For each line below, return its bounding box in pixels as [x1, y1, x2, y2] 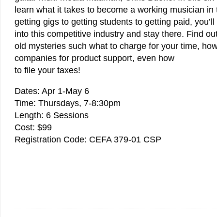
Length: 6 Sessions [15, 110, 89, 120]
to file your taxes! [15, 65, 80, 75]
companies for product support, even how [15, 53, 174, 63]
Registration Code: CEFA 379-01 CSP [15, 135, 161, 144]
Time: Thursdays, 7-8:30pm [15, 98, 121, 108]
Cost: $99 [15, 123, 52, 132]
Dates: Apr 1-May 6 [15, 86, 89, 96]
